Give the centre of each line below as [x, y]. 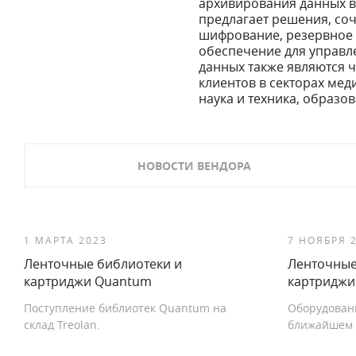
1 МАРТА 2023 [66, 240]
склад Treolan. [62, 325]
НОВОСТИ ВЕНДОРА [194, 166]
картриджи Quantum [88, 281]
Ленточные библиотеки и [103, 264]
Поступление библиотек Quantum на [125, 308]
